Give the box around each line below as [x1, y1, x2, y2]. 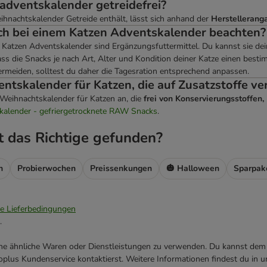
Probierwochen [17, 163, 76, 175]
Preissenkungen [90, 163, 152, 175]
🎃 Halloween [166, 163, 219, 175]
